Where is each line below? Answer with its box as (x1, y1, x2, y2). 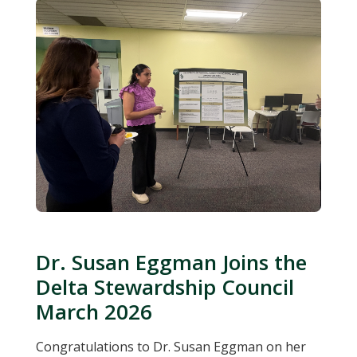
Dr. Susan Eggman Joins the (35, 248, 307, 277)
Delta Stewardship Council (35, 273, 294, 302)
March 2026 (35, 297, 152, 327)
